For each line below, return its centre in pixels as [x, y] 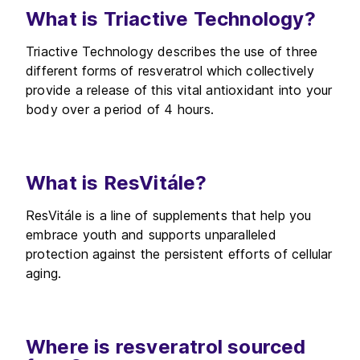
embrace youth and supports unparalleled [151, 235]
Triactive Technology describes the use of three [172, 51]
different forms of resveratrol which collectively [170, 71]
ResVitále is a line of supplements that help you [169, 215]
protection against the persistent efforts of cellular [179, 254]
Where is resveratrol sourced [166, 347]
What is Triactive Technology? [171, 19]
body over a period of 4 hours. [120, 109]
